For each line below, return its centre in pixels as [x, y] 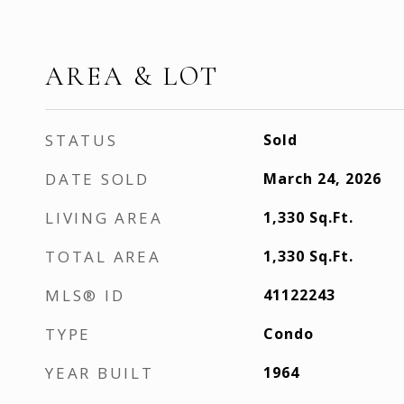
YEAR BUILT [100, 373]
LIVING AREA [104, 218]
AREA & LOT [132, 76]
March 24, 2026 [322, 179]
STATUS [82, 140]
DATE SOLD [97, 179]
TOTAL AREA [103, 257]
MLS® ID [85, 295]
